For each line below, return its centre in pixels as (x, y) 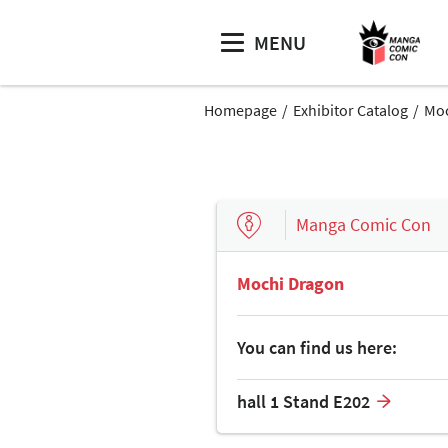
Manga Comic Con (363, 225)
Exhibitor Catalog (350, 110)
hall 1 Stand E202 (303, 401)
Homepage (240, 110)
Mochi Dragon (290, 283)
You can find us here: (317, 347)
